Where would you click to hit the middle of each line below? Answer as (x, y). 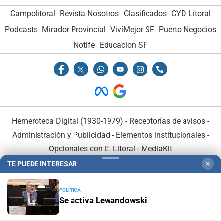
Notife (84, 45)
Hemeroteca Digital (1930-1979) (68, 121)
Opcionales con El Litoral (92, 148)
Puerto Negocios (188, 30)
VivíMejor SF (132, 30)
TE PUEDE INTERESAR (42, 164)
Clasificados (145, 14)
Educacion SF (123, 45)
